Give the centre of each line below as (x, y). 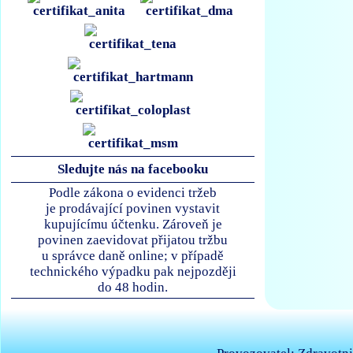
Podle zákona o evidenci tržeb (133, 193)
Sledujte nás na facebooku (133, 169)
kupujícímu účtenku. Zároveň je (133, 225)
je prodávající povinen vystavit (133, 209)
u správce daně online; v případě (133, 256)
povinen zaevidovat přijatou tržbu (133, 240)
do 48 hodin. (133, 288)
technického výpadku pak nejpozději (133, 272)
